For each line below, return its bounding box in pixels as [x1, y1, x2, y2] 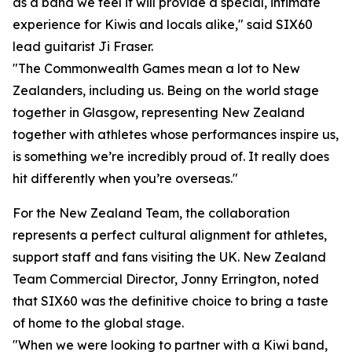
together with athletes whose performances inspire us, [13, 126, 339, 143]
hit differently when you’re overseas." [13, 170, 238, 187]
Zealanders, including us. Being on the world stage [13, 82, 319, 99]
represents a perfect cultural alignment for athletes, [13, 227, 327, 244]
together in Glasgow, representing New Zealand [13, 104, 305, 121]
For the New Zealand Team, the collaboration [13, 205, 290, 222]
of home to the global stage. [13, 315, 184, 332]
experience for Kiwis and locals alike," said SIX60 [13, 16, 313, 33]
